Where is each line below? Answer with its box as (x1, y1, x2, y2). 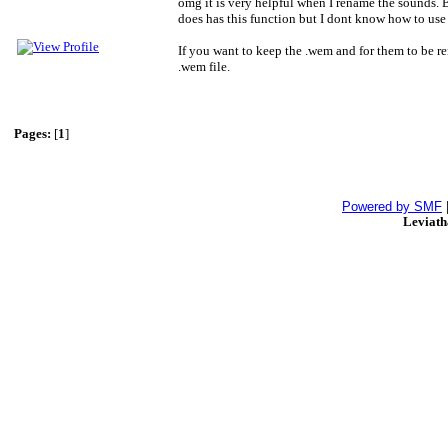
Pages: (14, 126, 51, 141)
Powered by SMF (342, 199, 442, 214)
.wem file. (178, 59, 230, 74)
